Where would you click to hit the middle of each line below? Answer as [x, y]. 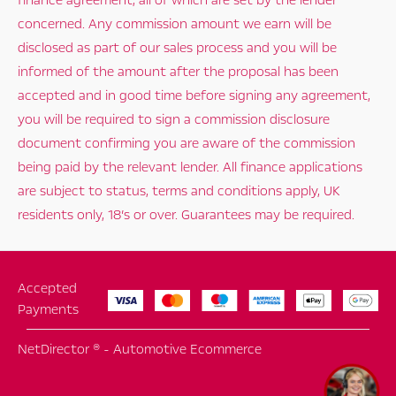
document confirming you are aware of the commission [187, 144]
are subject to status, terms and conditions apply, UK [179, 191]
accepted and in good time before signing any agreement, [194, 96]
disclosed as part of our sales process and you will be [177, 48]
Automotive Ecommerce [187, 350]
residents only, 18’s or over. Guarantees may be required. [186, 215]
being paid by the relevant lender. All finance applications [190, 168]
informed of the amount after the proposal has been [178, 72]
